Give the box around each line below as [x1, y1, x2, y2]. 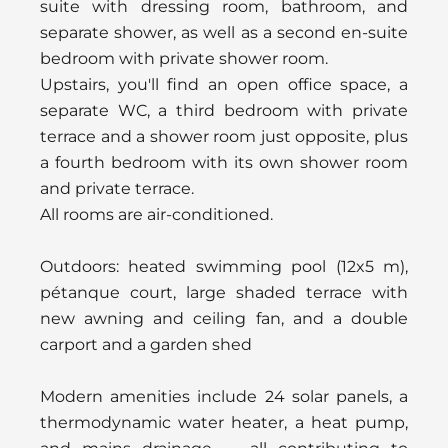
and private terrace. [40, 178, 194, 198]
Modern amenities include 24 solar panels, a [40, 386, 408, 406]
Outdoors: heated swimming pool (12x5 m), [40, 256, 408, 276]
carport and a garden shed [40, 334, 252, 354]
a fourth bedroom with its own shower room [40, 152, 408, 172]
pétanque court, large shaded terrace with [40, 282, 408, 302]
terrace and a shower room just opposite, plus [40, 126, 408, 146]
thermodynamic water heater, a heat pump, [40, 412, 408, 432]
